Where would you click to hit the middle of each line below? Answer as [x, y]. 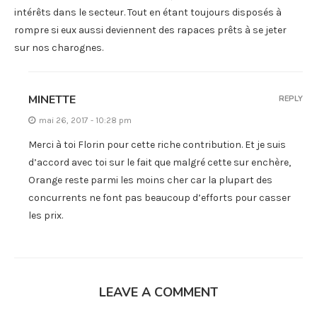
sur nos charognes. [59, 47]
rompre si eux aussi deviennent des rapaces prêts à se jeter [150, 30]
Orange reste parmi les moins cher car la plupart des [150, 180]
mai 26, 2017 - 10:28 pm [85, 120]
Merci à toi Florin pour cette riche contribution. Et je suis [157, 144]
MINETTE [52, 99]
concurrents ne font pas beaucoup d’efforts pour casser [160, 197]
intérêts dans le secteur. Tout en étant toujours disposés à [148, 12]
